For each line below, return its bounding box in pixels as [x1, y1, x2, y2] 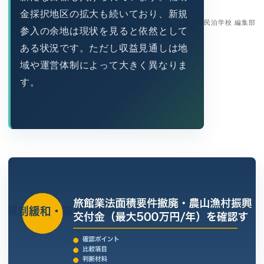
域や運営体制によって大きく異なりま [20, 60, 189, 70]
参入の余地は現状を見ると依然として [20, 25, 189, 36]
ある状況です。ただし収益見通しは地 [20, 42, 189, 53]
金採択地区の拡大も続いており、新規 [20, 8, 189, 19]
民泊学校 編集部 [204, 18, 256, 26]
